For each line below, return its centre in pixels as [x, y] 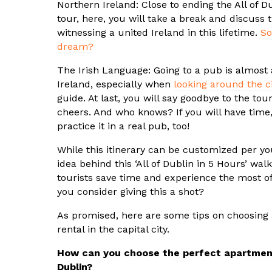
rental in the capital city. [113, 229]
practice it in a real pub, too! [123, 126]
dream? [75, 47]
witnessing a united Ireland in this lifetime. [159, 33]
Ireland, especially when [115, 84]
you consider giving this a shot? [131, 192]
